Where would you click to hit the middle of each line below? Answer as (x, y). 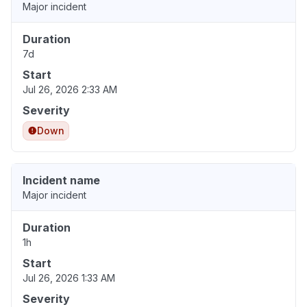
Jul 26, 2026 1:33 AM (69, 278)
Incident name (61, 181)
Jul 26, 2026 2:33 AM (70, 90)
